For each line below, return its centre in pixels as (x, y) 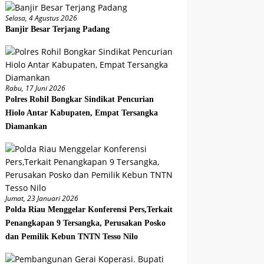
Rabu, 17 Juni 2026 (36, 88)
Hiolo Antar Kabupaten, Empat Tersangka (82, 113)
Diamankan (27, 126)
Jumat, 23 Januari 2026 (42, 198)
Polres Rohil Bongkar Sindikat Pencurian (80, 99)
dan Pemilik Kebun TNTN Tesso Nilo (72, 236)
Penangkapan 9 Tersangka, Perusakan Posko (86, 223)
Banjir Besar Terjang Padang (58, 29)
